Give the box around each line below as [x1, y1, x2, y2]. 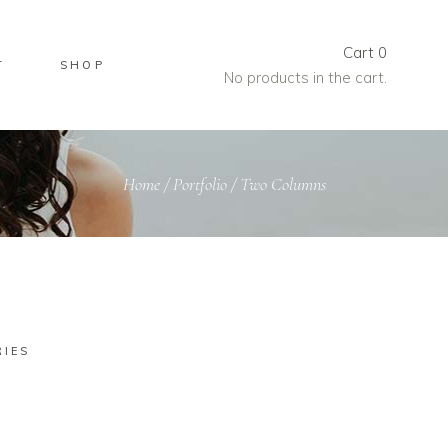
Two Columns [240, 172, 326, 195]
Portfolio [173, 172, 227, 195]
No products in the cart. [224, 68, 387, 87]
